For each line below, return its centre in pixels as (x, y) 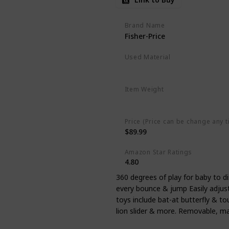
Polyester (143, 68)
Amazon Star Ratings (158, 152)
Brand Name (145, 26)
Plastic (175, 68)
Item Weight (144, 89)
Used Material (147, 57)
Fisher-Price (145, 36)
